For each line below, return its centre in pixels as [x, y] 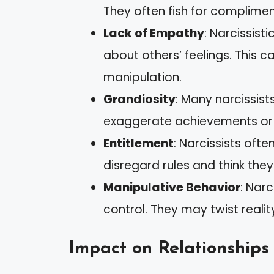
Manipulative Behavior [172, 188]
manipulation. [143, 78]
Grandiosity [139, 100]
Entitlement [139, 144]
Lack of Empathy [154, 34]
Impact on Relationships [169, 248]
